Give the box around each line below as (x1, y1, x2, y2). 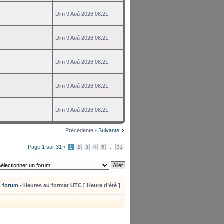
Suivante (98, 127, 119, 133)
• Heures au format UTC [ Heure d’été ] (18, 182, 120, 188)
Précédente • (65, 127, 98, 133)
